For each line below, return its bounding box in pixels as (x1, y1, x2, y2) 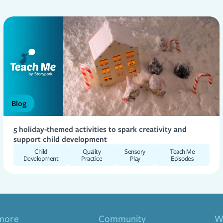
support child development (13, 133, 107, 144)
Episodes (171, 153, 194, 163)
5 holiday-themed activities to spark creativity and (13, 123, 187, 134)
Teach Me (170, 146, 195, 156)
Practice (81, 153, 103, 163)
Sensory (124, 146, 145, 156)
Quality (82, 146, 101, 156)
